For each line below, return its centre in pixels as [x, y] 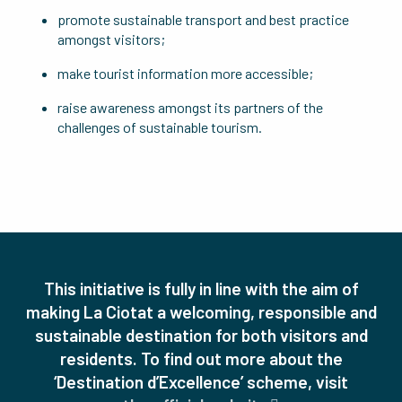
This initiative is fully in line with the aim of [201, 288]
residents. [100, 358]
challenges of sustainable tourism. [160, 127]
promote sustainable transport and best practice [203, 19]
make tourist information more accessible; [185, 73]
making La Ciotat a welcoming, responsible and [201, 312]
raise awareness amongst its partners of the [190, 107]
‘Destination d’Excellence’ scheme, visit [201, 382]
